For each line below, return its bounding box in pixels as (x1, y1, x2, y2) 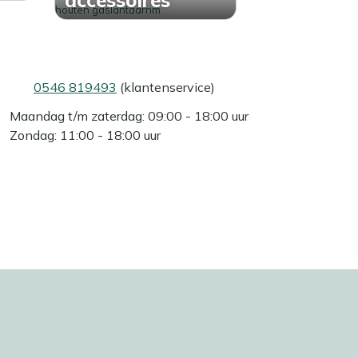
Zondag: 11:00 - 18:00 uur (10, 126, 161, 143)
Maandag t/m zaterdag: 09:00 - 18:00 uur (10, 107, 249, 124)
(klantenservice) (117, 78, 215, 95)
